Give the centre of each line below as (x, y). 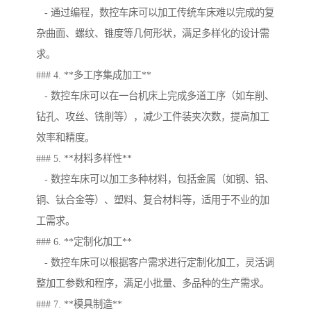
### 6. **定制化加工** (84, 242)
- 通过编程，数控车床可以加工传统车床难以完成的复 (155, 13)
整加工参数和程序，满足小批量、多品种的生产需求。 (153, 284)
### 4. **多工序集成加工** (94, 75)
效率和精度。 (65, 138)
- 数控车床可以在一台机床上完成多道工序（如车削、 (155, 96)
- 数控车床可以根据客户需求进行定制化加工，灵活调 (155, 263)
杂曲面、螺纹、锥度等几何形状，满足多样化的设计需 (153, 34)
